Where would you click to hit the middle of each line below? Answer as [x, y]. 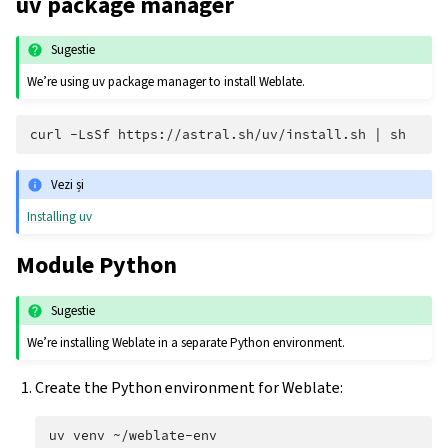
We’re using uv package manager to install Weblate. [166, 82]
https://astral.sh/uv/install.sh [242, 135]
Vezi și [68, 184]
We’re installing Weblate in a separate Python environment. [186, 342]
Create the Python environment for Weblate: [189, 387]
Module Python [96, 265]
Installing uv [60, 217]
